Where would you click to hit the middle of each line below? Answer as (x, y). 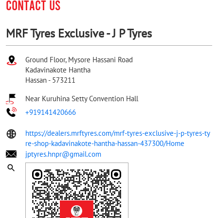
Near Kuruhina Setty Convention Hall (82, 98)
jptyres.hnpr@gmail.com (63, 154)
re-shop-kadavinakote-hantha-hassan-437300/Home (105, 143)
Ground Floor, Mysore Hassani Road (79, 59)
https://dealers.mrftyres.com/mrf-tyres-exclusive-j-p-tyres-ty (118, 133)
